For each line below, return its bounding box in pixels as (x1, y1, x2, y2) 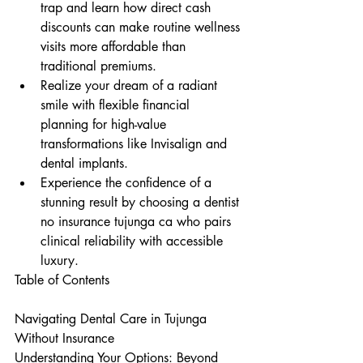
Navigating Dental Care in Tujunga (15, 310, 211, 327)
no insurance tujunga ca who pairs (41, 213, 235, 230)
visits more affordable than (41, 38, 190, 55)
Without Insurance (15, 330, 114, 347)
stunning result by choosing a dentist (41, 194, 243, 211)
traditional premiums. (41, 58, 156, 75)
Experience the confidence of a (41, 174, 216, 191)
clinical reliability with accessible (41, 233, 227, 250)
